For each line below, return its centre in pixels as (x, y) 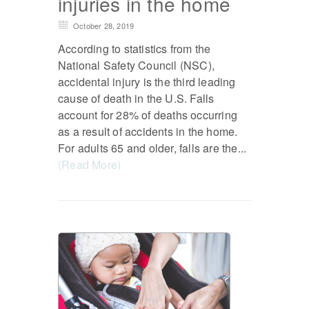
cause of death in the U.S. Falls (136, 98)
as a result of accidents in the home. (148, 131)
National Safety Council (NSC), (136, 65)
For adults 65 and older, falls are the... (152, 148)
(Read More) (90, 164)
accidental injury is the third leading (147, 81)
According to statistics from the (134, 48)
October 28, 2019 (104, 25)
